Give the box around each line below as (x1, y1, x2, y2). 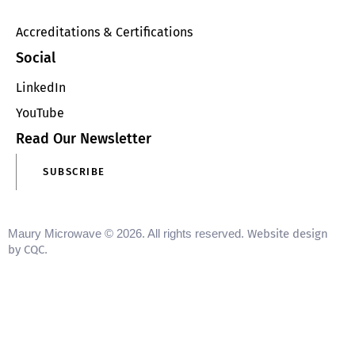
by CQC (8, 242, 44, 257)
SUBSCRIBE (43, 166, 105, 178)
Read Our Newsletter (16, 129, 151, 147)
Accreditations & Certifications (16, 24, 193, 40)
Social (16, 48, 55, 67)
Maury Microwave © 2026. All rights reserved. (8, 226, 247, 240)
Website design (247, 226, 328, 241)
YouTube (16, 105, 64, 121)
